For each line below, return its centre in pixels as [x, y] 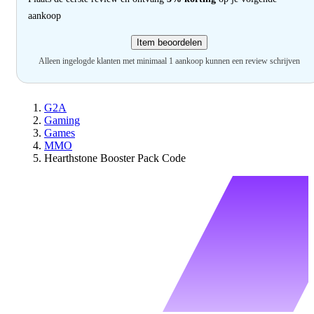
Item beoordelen [169, 42]
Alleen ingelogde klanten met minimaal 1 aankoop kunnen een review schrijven [169, 61]
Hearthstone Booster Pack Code [115, 158]
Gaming [62, 120]
